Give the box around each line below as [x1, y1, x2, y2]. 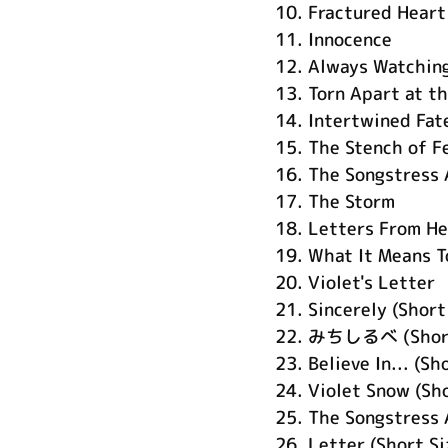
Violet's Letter [307, 269, 435, 295]
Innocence [307, 26, 392, 52]
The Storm [307, 188, 395, 214]
